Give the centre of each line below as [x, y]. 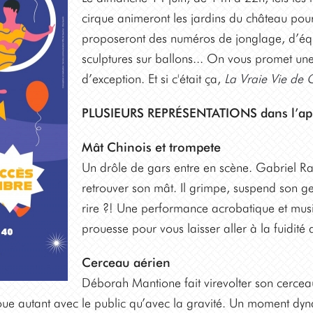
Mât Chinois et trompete [151, 147]
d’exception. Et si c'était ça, [153, 79]
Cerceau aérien [126, 262]
